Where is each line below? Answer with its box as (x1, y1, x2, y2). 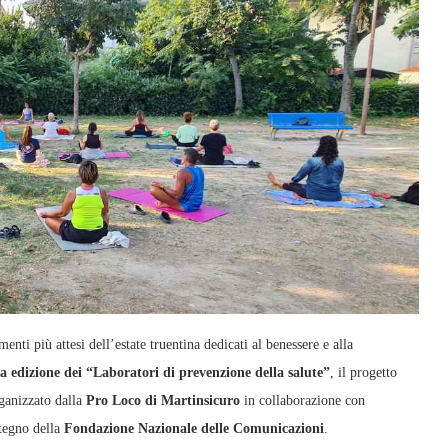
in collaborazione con (240, 392, 365, 408)
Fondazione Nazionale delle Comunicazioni (64, 420, 324, 436)
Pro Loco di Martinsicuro (86, 392, 240, 408)
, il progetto (330, 364, 397, 380)
